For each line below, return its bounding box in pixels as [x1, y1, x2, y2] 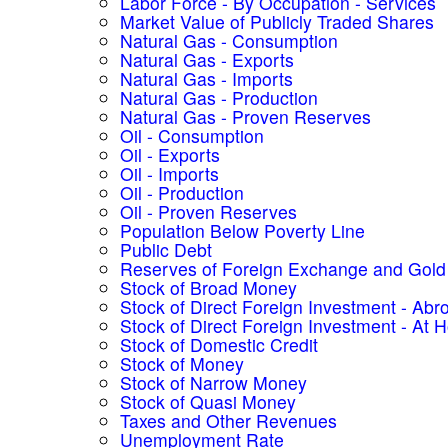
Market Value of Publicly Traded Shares [120, 9, 434, 34]
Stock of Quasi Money [120, 389, 296, 414]
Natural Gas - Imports [120, 66, 293, 91]
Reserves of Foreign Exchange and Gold [120, 256, 446, 281]
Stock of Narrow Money [120, 370, 307, 395]
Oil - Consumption [120, 123, 264, 148]
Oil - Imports [120, 161, 219, 186]
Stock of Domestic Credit [120, 332, 318, 357]
